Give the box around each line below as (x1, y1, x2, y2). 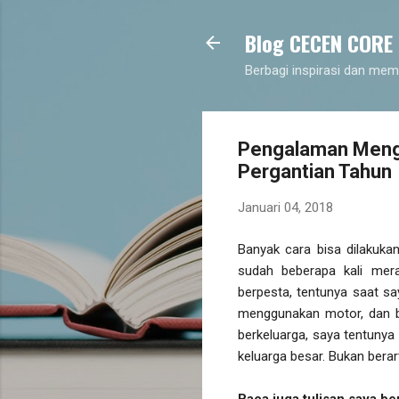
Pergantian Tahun (238, 160, 392, 183)
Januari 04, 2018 (238, 199, 333, 216)
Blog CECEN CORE (245, 27, 393, 59)
